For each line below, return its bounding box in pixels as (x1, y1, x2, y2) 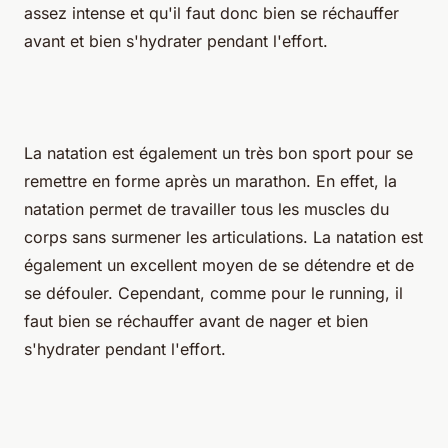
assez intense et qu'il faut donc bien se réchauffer (24, 2, 399, 23)
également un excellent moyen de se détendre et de (24, 254, 414, 275)
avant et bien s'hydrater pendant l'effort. (24, 30, 328, 51)
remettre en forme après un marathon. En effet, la (24, 170, 397, 191)
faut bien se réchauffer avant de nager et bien (24, 310, 368, 331)
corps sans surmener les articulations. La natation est (24, 226, 423, 247)
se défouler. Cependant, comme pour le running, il (24, 282, 403, 303)
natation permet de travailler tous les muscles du (24, 198, 389, 219)
